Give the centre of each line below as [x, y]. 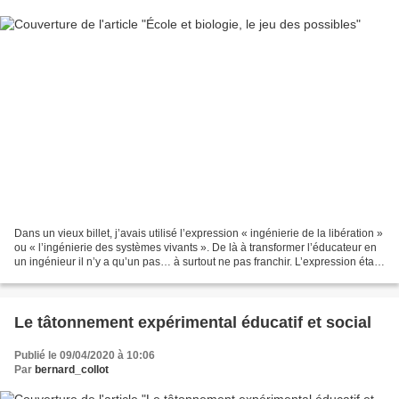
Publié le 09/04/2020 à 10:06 [85, 355]
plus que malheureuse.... [74, 276]
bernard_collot [72, 369]
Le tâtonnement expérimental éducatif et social [193, 322]
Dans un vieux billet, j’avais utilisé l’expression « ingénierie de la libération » [199, 233]
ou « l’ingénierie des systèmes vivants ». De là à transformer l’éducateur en [195, 247]
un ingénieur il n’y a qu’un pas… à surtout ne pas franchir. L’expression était [197, 261]
